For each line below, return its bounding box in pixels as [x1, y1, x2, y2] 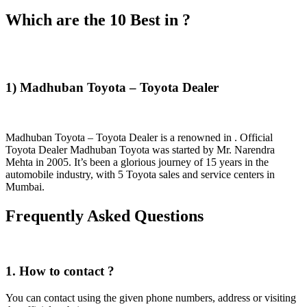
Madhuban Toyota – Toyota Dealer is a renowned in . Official [5, 131, 273, 143]
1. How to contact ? [5, 264, 114, 279]
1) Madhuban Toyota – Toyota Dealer [5, 80, 219, 95]
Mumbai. [5, 180, 45, 193]
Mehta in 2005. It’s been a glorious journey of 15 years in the [5, 156, 269, 168]
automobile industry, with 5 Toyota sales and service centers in [5, 168, 275, 180]
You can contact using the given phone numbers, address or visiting [5, 292, 296, 304]
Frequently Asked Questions [5, 206, 204, 225]
